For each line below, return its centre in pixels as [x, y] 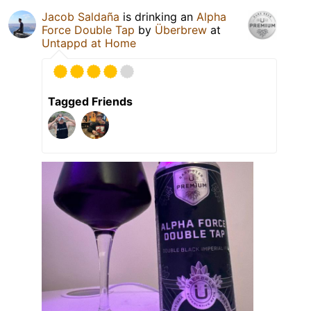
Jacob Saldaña [81, 17]
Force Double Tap [88, 30]
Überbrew [181, 30]
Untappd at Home [89, 43]
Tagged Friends [90, 102]
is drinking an [158, 17]
